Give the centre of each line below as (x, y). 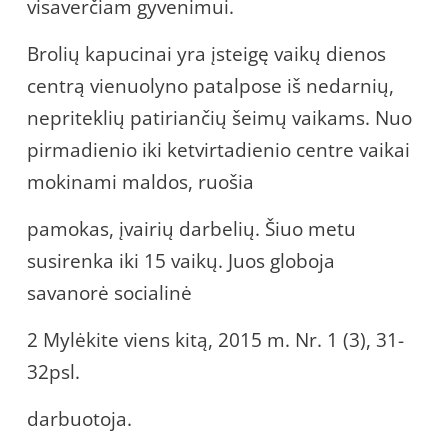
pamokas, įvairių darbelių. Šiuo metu (191, 228)
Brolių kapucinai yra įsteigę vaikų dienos (206, 53)
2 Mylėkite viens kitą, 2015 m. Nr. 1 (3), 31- (215, 339)
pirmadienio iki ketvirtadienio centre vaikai (218, 149)
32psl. (53, 371)
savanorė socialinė (109, 292)
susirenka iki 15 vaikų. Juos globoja (181, 260)
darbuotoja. (79, 418)
